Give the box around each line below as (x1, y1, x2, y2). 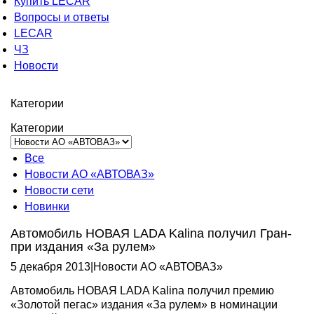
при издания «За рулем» (11, 240, 156, 254)
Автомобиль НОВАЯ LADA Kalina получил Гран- (11, 226, 292, 240)
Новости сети (25, 184, 95, 196)
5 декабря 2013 (11, 261, 91, 273)
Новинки (25, 200, 70, 212)
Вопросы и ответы (14, 11, 109, 23)
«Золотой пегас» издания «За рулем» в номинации (11, 299, 278, 310)
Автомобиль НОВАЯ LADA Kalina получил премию (11, 285, 275, 296)
